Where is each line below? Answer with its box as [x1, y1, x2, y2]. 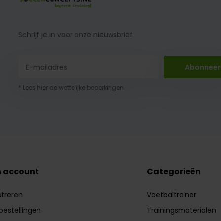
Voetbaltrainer [147, 189, 197, 200]
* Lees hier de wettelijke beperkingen [18, 83, 124, 92]
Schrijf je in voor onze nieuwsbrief [18, 30, 133, 40]
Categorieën [147, 165, 201, 177]
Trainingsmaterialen [147, 205, 217, 215]
